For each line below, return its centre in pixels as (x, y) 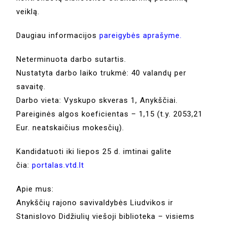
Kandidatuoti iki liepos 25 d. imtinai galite (94, 151)
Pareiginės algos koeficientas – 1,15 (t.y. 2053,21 (110, 114)
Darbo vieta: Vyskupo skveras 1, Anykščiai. (97, 100)
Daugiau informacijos (58, 35)
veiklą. (28, 11)
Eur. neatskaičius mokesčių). (70, 127)
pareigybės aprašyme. (141, 35)
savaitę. (31, 86)
